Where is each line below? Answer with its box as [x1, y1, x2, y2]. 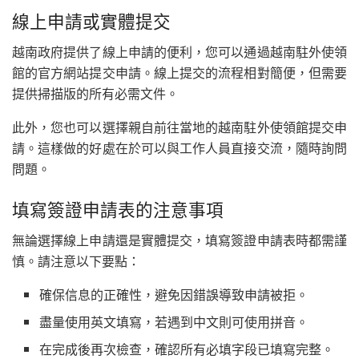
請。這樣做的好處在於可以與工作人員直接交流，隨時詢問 [12, 139, 347, 158]
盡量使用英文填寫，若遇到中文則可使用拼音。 [39, 312, 309, 331]
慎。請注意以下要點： [12, 251, 140, 270]
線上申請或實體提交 [12, 8, 171, 34]
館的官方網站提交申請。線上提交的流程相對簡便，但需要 [12, 63, 347, 83]
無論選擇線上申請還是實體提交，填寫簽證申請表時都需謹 [12, 230, 347, 249]
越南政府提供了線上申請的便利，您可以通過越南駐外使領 [12, 42, 347, 62]
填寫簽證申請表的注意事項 [12, 196, 224, 221]
